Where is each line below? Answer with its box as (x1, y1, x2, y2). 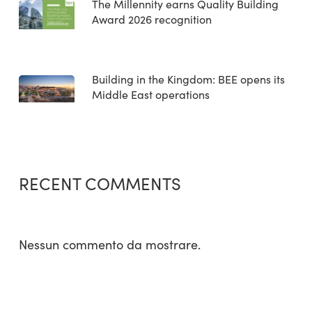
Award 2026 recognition (91, 12, 212, 26)
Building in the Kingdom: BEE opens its (91, 72, 285, 86)
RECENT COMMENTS (18, 172, 181, 194)
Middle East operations (91, 87, 210, 102)
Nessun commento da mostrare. (18, 236, 201, 253)
